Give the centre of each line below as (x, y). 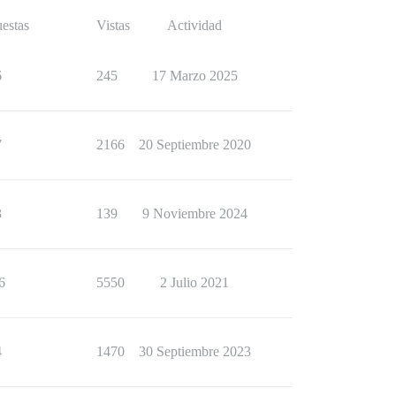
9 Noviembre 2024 (194, 213)
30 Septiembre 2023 (194, 351)
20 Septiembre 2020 (194, 144)
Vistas (113, 25)
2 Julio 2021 (194, 282)
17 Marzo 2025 (194, 75)
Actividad (194, 25)
